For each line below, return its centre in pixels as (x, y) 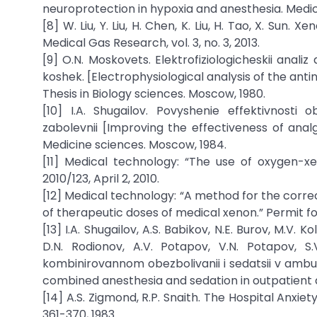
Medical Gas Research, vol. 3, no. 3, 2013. (151, 43)
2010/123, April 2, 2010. (101, 179)
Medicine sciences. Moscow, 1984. (134, 145)
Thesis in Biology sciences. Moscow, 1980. (154, 94)
